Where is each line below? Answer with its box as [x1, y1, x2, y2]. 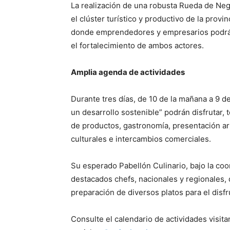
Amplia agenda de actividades [71, 67, 185, 77]
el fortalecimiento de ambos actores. [71, 41, 204, 50]
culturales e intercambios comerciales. [71, 134, 211, 144]
